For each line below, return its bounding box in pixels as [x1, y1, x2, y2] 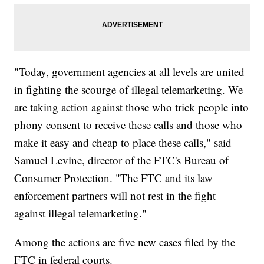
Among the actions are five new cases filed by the [14, 235, 236, 250]
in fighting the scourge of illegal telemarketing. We [14, 82, 243, 97]
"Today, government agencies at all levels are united [14, 64, 245, 80]
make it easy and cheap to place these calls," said [14, 135, 232, 150]
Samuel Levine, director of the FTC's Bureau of [14, 153, 229, 168]
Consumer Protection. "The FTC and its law [14, 170, 213, 186]
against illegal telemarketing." [14, 206, 147, 221]
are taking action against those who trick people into [14, 100, 249, 115]
